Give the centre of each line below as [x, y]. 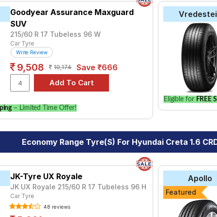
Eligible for [180, 99]
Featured [181, 192]
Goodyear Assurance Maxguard [72, 12]
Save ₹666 [97, 67]
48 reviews [56, 207]
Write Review [32, 52]
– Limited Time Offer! [44, 108]
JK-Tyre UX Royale [46, 176]
